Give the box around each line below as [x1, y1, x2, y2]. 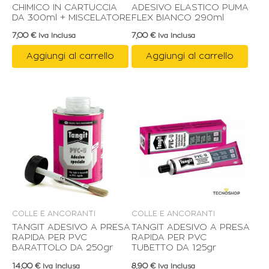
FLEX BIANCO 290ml [131, 13, 224, 22]
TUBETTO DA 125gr [131, 243, 216, 253]
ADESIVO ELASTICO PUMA [131, 2, 249, 12]
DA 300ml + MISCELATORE [12, 13, 131, 22]
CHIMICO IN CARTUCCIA [12, 2, 117, 12]
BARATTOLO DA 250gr [12, 243, 113, 253]
